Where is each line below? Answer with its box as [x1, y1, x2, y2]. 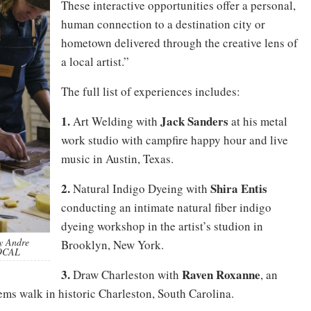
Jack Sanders [158, 112, 228, 130]
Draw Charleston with [73, 267, 182, 283]
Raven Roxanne [182, 266, 260, 283]
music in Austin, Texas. [61, 151, 174, 167]
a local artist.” [61, 53, 129, 69]
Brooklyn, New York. [61, 237, 164, 253]
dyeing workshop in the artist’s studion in [61, 218, 263, 234]
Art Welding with [73, 113, 158, 129]
